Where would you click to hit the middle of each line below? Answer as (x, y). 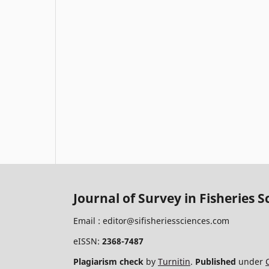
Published (216, 261)
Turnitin (174, 261)
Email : (88, 220)
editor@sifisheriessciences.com (166, 220)
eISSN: (88, 241)
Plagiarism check (108, 261)
